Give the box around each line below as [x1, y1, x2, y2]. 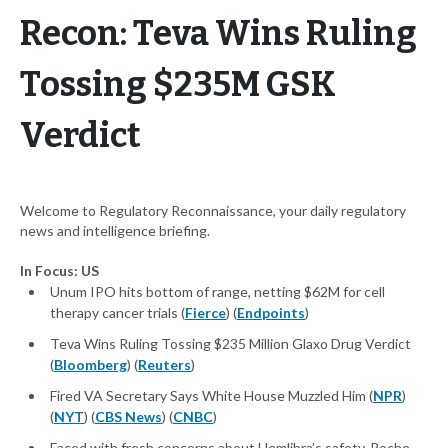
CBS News [95, 408, 162, 426]
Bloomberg [54, 356, 127, 374]
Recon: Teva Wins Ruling [20, 13, 417, 55]
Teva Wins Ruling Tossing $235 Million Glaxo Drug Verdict [50, 335, 411, 353]
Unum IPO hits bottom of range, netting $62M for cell [50, 283, 385, 301]
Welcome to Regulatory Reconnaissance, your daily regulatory [20, 202, 406, 220]
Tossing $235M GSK [20, 64, 336, 106]
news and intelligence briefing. [20, 222, 210, 240]
